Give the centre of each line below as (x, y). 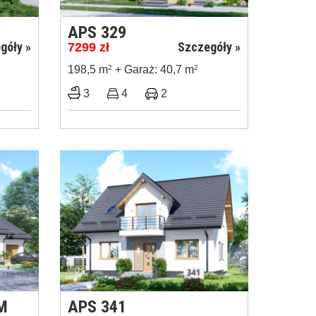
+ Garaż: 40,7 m (153, 69)
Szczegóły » (209, 47)
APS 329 (97, 32)
